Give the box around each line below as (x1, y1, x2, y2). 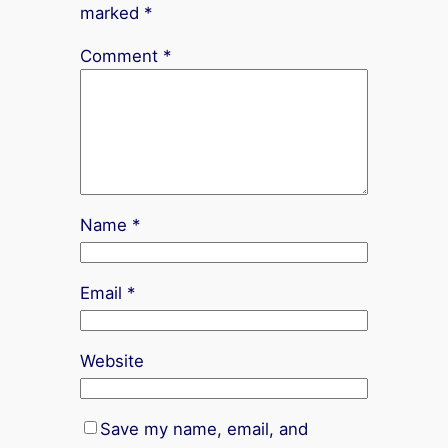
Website (79, 351, 144, 372)
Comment (79, 46, 163, 67)
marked (79, 3, 144, 24)
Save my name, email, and (99, 419, 308, 440)
